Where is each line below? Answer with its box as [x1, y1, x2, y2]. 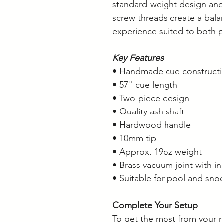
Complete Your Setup [112, 199, 198, 211]
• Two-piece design [112, 92, 189, 104]
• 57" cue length [112, 79, 177, 90]
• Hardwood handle [112, 119, 191, 130]
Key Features [112, 52, 164, 63]
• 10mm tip [112, 132, 156, 144]
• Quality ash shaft [112, 106, 184, 117]
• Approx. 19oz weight [112, 146, 202, 157]
